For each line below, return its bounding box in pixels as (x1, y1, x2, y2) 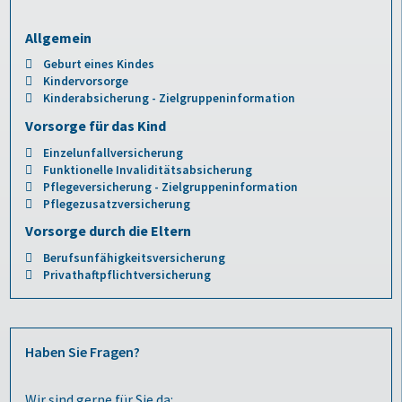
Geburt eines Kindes (43, 57, 155, 73)
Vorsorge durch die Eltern (25, 222, 192, 240)
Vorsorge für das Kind (25, 116, 167, 135)
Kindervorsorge (43, 74, 129, 90)
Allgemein (25, 28, 92, 47)
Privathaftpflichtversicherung (43, 267, 212, 283)
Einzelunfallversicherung (43, 144, 184, 161)
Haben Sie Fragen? (25, 342, 141, 361)
